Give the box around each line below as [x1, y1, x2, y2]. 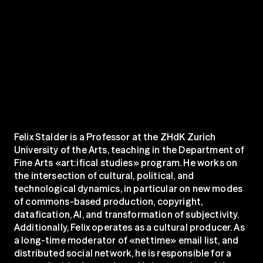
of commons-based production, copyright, [14, 195, 203, 207]
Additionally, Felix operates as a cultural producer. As [14, 221, 245, 233]
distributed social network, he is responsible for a [14, 247, 232, 259]
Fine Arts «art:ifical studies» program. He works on [14, 157, 238, 168]
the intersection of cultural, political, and [14, 170, 194, 181]
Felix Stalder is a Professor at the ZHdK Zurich [14, 131, 216, 143]
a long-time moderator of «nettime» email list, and [14, 234, 239, 246]
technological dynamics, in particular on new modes [14, 183, 243, 194]
